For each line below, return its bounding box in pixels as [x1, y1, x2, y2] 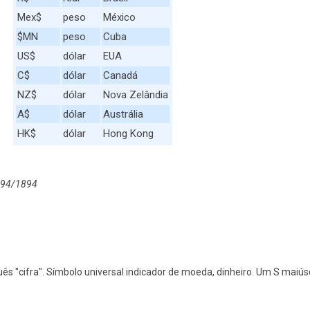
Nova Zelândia [103, 89, 168, 101]
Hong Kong [103, 127, 154, 140]
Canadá [103, 69, 138, 82]
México [103, 11, 136, 24]
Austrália [103, 108, 143, 120]
